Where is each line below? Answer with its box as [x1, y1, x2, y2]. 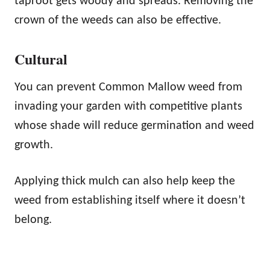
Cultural [14, 48, 67, 69]
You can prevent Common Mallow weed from [14, 81, 242, 93]
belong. [14, 213, 52, 226]
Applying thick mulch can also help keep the [14, 175, 235, 187]
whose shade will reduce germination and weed [14, 119, 254, 132]
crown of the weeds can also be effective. [14, 14, 221, 27]
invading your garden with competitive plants [14, 100, 242, 113]
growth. [14, 139, 53, 151]
